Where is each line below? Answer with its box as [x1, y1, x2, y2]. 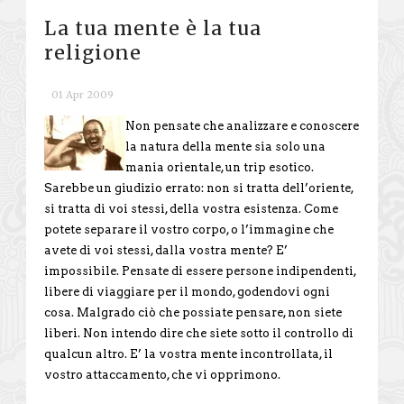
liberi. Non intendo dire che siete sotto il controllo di [44, 326, 353, 340]
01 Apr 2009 [51, 87, 114, 101]
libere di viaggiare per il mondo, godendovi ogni [44, 284, 330, 298]
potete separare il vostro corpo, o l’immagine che [44, 222, 334, 236]
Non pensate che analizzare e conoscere [125, 118, 359, 133]
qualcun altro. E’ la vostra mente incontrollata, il [44, 346, 333, 361]
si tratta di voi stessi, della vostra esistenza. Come [44, 201, 338, 216]
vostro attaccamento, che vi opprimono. [44, 367, 280, 381]
